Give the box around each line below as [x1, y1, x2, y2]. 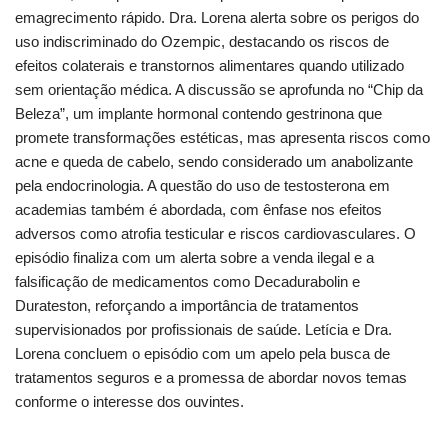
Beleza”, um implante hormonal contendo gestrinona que [15, 104, 382, 122]
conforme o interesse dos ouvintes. [15, 392, 244, 410]
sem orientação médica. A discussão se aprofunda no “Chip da [15, 80, 423, 98]
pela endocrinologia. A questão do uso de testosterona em [15, 176, 390, 194]
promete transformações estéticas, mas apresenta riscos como [15, 128, 430, 146]
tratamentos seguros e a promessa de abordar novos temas [15, 368, 407, 386]
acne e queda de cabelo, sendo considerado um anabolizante [15, 152, 413, 170]
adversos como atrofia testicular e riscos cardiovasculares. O [15, 224, 416, 242]
